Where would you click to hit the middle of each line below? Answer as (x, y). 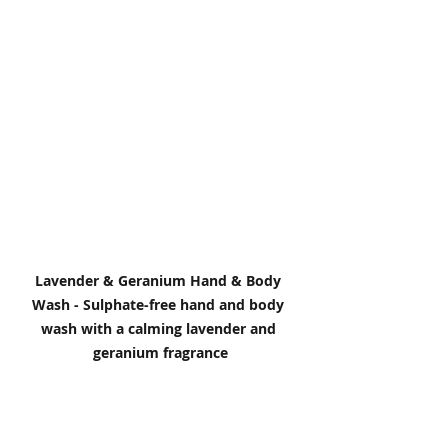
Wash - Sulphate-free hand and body (160, 305)
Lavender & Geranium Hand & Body (160, 281)
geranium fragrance (160, 353)
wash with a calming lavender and (160, 329)
